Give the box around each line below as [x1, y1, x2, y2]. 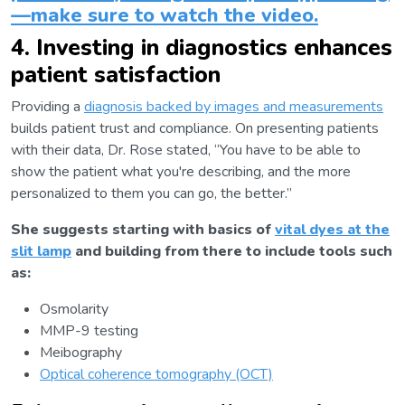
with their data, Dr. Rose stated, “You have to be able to [11, 140, 361, 161]
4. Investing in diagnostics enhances [11, 32, 392, 64]
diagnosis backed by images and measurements [84, 97, 383, 118]
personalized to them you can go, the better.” [11, 184, 292, 204]
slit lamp [11, 241, 71, 262]
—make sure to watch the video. [11, 2, 318, 30]
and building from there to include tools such [71, 241, 392, 262]
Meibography [40, 343, 122, 363]
